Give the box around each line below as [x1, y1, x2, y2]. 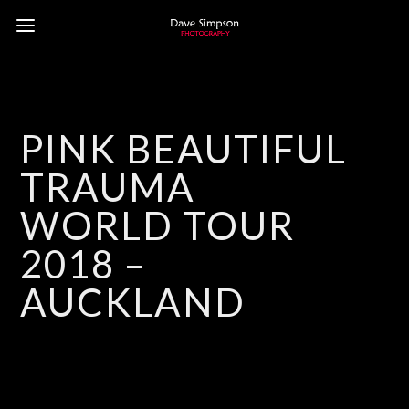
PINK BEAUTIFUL [20, 126, 348, 172]
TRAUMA [20, 164, 196, 210]
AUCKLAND [20, 279, 246, 325]
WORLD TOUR [20, 203, 296, 248]
